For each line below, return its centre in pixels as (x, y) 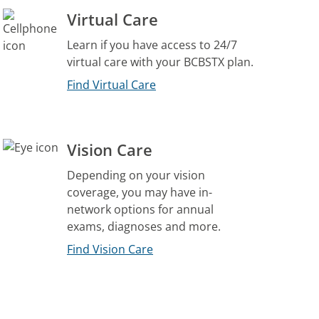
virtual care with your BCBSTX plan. (160, 62)
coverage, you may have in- (140, 192)
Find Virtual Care (111, 84)
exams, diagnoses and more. (144, 226)
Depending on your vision (136, 175)
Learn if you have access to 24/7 (152, 45)
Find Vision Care (110, 249)
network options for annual (140, 209)
